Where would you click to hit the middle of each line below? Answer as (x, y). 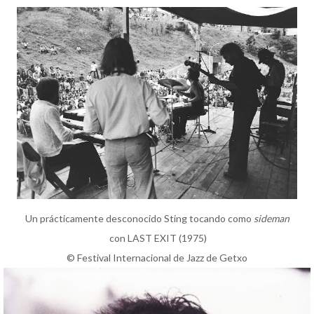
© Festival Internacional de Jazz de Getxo (157, 257)
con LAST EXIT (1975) (157, 238)
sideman (271, 218)
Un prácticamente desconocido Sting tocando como (139, 218)
